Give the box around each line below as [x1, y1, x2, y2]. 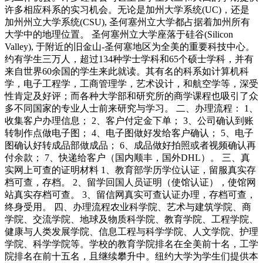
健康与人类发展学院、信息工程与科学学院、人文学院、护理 [5, 227, 258, 237]
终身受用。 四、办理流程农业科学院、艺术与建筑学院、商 [5, 202, 251, 213]
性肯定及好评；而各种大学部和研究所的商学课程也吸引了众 [5, 91, 258, 102]
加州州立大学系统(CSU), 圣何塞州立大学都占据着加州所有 [5, 17, 250, 28]
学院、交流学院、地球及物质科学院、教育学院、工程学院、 [5, 214, 258, 225]
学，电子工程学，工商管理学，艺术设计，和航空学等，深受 [5, 79, 258, 89]
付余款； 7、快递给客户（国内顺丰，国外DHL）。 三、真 [5, 153, 250, 163]
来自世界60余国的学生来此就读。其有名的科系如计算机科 [5, 66, 249, 77]
